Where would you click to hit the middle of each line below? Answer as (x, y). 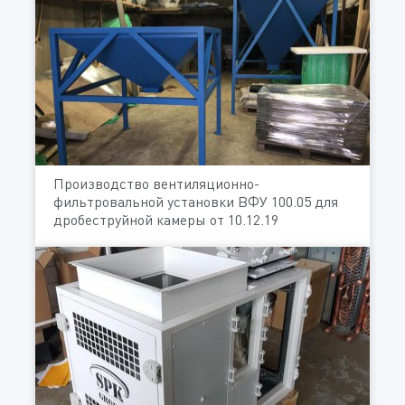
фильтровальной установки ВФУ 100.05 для (196, 202)
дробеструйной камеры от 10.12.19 (166, 220)
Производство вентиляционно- (156, 184)
